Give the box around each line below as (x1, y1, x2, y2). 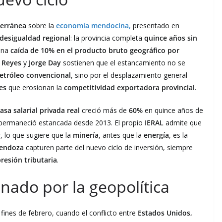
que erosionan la (6, 82, 64, 92)
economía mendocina (56, 20, 129, 30)
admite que (164, 117, 202, 127)
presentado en (131, 20, 179, 30)
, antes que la (99, 130, 144, 140)
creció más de (80, 105, 129, 115)
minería (73, 130, 99, 140)
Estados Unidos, (138, 208, 192, 218)
